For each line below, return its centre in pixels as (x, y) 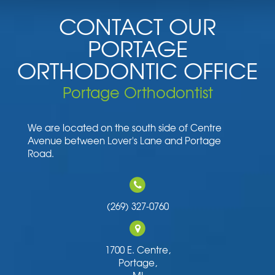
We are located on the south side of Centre (125, 128)
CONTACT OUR (137, 25)
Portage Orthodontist (137, 92)
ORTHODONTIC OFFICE (137, 70)
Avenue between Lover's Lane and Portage (124, 141)
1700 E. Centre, (137, 250)
